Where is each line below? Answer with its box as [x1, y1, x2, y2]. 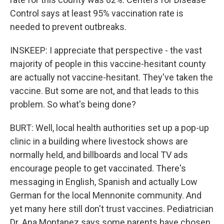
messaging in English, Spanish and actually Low [10, 176, 197, 187]
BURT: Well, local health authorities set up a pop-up [10, 122, 209, 133]
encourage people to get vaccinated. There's [10, 163, 186, 173]
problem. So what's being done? [10, 99, 136, 109]
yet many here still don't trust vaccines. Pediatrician [10, 203, 213, 214]
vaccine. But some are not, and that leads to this [10, 85, 199, 96]
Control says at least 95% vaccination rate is [10, 8, 183, 18]
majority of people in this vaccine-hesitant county [10, 58, 206, 69]
